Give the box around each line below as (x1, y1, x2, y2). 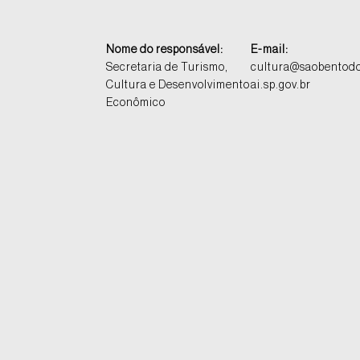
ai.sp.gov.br (251, 80, 311, 92)
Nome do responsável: (106, 44, 223, 56)
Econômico (106, 97, 166, 109)
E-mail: (251, 44, 288, 56)
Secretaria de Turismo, (106, 62, 228, 74)
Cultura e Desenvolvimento (106, 80, 250, 92)
